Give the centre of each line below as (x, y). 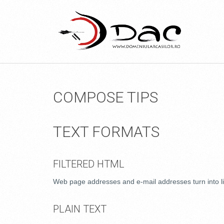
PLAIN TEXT (80, 209)
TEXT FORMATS (106, 132)
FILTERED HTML (89, 164)
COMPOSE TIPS (105, 97)
